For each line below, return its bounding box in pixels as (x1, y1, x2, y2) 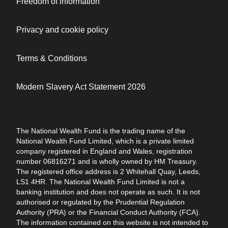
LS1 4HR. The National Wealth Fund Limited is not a (16, 178, 185, 186)
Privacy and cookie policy (16, 25, 108, 35)
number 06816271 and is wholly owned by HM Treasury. (16, 157, 197, 166)
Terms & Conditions (16, 54, 87, 63)
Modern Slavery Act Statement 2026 (16, 82, 146, 92)
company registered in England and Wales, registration (16, 147, 192, 156)
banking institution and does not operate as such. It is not (16, 188, 200, 196)
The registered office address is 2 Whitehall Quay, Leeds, (16, 167, 201, 176)
